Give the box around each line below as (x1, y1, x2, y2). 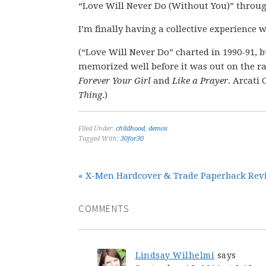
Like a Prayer (172, 75, 228, 86)
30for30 (121, 135, 144, 142)
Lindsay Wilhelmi (135, 251, 214, 260)
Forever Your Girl (78, 75, 151, 86)
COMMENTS (78, 202, 129, 214)
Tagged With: (78, 135, 121, 142)
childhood (116, 125, 145, 132)
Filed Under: (78, 125, 116, 132)
